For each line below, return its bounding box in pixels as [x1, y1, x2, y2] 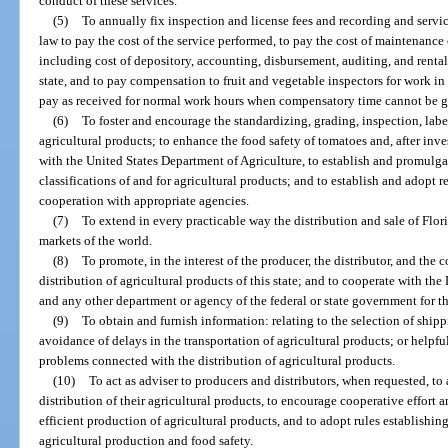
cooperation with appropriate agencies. [39, 192, 250, 208]
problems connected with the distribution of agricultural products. [39, 352, 396, 368]
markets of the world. [39, 232, 153, 248]
